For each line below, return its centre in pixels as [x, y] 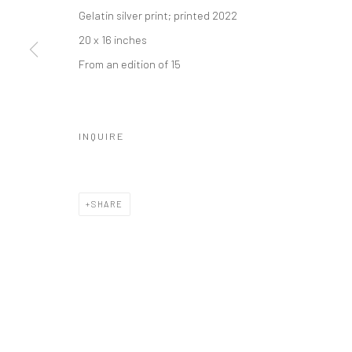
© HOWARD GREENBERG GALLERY [140, 27]
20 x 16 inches [113, 39]
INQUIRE [102, 136]
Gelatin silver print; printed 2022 [158, 15]
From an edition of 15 [130, 64]
